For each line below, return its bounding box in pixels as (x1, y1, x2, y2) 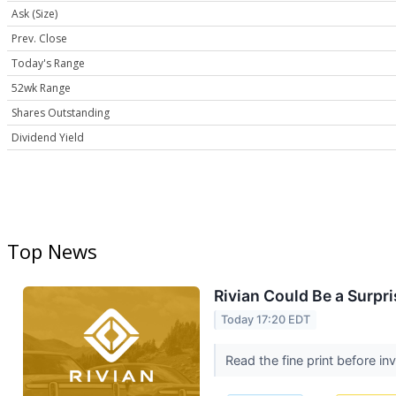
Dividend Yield (11, 130, 84, 146)
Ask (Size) (11, 6, 57, 22)
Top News (7, 238, 97, 265)
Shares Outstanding (11, 105, 110, 121)
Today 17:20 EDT (221, 313, 311, 327)
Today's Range (11, 56, 85, 72)
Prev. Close (11, 31, 67, 47)
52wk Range (11, 80, 71, 96)
